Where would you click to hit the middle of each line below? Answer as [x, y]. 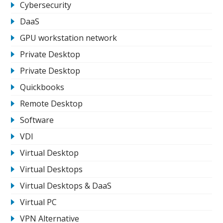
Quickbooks [42, 87]
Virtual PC [39, 202]
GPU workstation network [69, 38]
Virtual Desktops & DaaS [66, 185]
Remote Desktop [52, 103]
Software [37, 120]
